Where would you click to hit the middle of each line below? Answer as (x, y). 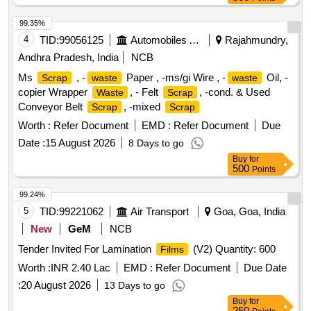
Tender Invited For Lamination (86, 249)
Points (264, 170)
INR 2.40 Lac (81, 268)
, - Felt (145, 92)
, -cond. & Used (235, 92)
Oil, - (276, 78)
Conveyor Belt (52, 107)
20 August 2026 (56, 285)
